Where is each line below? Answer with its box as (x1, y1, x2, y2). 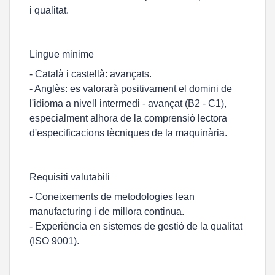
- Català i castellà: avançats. (29, 69, 152, 79)
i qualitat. (29, 5, 69, 15)
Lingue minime (29, 49, 94, 60)
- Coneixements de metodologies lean (29, 192, 195, 202)
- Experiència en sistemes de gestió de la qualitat (29, 221, 242, 231)
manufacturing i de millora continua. (29, 206, 184, 217)
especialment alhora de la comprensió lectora (29, 113, 227, 123)
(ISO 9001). (29, 236, 79, 246)
